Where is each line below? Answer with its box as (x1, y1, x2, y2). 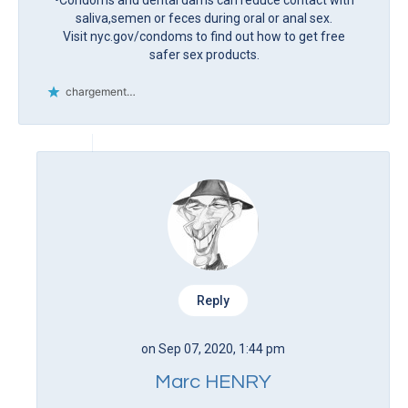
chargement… (66, 84, 136, 98)
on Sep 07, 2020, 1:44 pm (141, 341, 285, 356)
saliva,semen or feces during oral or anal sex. (76, 10, 332, 25)
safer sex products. (148, 46, 260, 62)
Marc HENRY (155, 371, 271, 393)
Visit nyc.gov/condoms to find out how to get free (63, 28, 345, 44)
